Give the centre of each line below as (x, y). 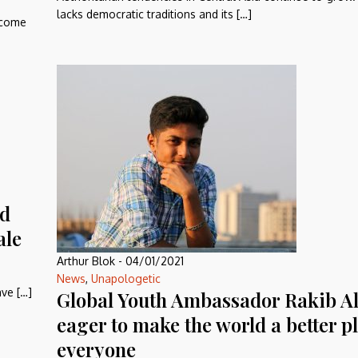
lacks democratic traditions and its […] (154, 14)
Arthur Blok (86, 261)
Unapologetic (126, 278)
